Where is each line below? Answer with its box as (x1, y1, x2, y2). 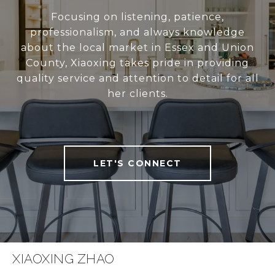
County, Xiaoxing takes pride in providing (26, 57, 249, 69)
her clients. (107, 88, 168, 100)
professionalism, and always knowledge (30, 26, 245, 39)
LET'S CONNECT (93, 158, 182, 169)
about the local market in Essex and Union (21, 42, 254, 54)
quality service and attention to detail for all (16, 72, 259, 85)
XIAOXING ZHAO (12, 251, 115, 267)
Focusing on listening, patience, (51, 11, 224, 23)
